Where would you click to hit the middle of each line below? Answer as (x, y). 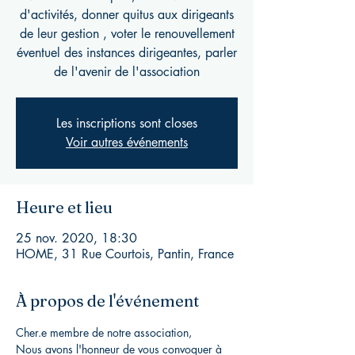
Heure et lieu (64, 207)
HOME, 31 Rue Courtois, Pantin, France (125, 254)
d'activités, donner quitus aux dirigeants (127, 15)
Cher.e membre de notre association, (104, 332)
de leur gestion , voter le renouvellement (127, 34)
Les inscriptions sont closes (127, 123)
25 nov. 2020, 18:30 (76, 238)
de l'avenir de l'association (127, 72)
